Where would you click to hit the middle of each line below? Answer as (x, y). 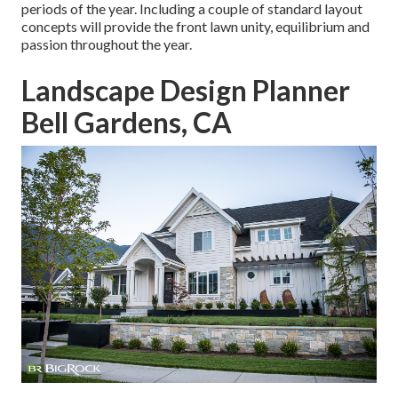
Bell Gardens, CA (127, 123)
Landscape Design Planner (186, 91)
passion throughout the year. (107, 44)
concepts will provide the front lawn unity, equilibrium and (195, 27)
